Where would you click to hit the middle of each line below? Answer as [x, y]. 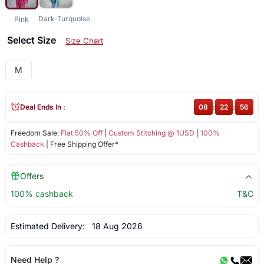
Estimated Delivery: [49, 226]
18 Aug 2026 [115, 226]
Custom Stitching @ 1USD [151, 133]
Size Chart [84, 40]
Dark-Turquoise [64, 18]
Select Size [32, 40]
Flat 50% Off [81, 133]
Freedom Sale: [35, 133]
